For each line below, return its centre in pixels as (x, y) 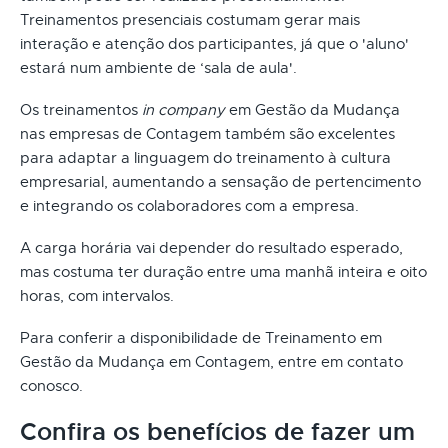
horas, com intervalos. (97, 295)
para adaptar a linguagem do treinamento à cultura (205, 157)
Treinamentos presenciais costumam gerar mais (190, 19)
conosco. (51, 385)
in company (183, 109)
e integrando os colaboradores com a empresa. (189, 205)
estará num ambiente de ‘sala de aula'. (158, 67)
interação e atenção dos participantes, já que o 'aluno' (214, 43)
